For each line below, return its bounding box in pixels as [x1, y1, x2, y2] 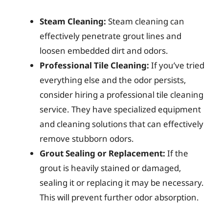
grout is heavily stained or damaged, [40, 162, 181, 174]
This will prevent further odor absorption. [40, 192, 199, 203]
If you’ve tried [149, 60, 204, 71]
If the [165, 148, 188, 159]
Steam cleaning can [106, 16, 184, 27]
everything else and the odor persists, [40, 74, 186, 86]
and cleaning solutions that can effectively [40, 118, 203, 130]
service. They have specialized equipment [40, 104, 201, 115]
